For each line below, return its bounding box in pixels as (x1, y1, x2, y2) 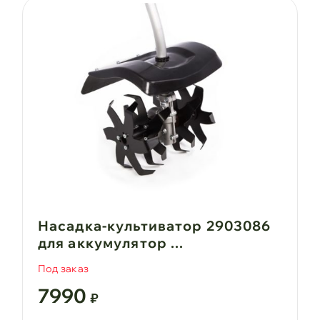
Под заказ (37, 262, 89, 276)
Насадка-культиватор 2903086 (37, 216, 271, 234)
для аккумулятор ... (37, 234, 184, 251)
